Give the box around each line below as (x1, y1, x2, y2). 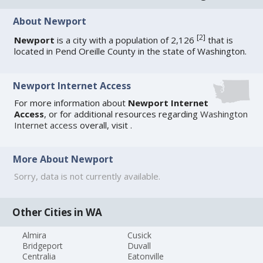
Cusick (127, 229, 151, 241)
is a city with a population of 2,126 (55, 34, 197, 46)
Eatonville (127, 250, 164, 262)
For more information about (14, 96, 129, 109)
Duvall (127, 240, 151, 251)
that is (205, 34, 234, 46)
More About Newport (13, 153, 114, 166)
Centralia (22, 250, 56, 262)
